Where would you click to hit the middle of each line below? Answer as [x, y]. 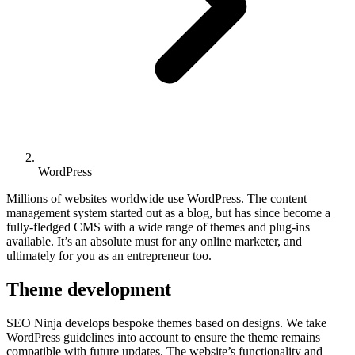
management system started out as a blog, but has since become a [168, 213]
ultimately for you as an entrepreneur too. [109, 256]
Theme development [89, 289]
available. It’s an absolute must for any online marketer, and [154, 241]
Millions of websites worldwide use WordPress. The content [157, 198]
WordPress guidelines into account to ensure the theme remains [163, 337]
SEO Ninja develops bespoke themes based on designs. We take [166, 323]
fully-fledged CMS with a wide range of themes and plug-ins [158, 227]
